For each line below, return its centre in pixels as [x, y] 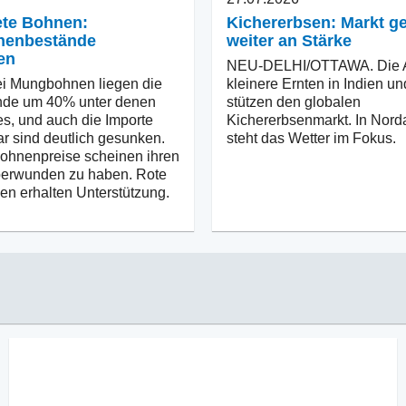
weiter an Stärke [289, 40]
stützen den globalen [294, 101]
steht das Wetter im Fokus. [311, 138]
